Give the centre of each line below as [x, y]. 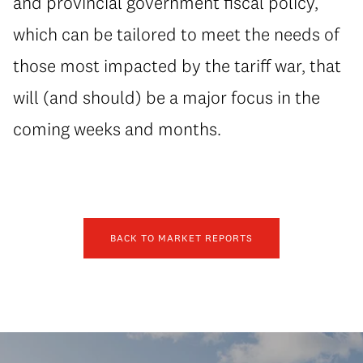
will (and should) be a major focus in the [167, 97]
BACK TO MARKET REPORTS [181, 238]
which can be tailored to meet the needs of [176, 34]
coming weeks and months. [117, 128]
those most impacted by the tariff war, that [177, 65]
